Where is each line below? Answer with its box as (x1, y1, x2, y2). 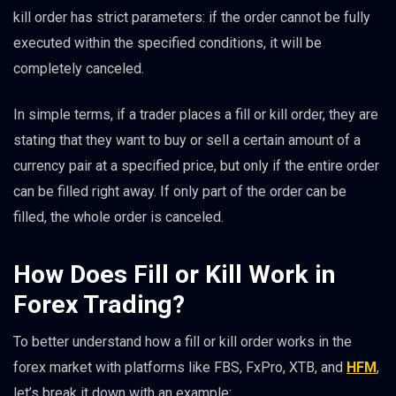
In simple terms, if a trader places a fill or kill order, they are (13, 106, 378, 124)
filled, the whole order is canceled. (13, 209, 224, 226)
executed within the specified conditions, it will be (13, 34, 322, 52)
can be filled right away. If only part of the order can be (13, 183, 346, 201)
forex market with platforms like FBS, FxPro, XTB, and (13, 358, 346, 376)
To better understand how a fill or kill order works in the (13, 332, 352, 350)
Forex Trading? (13, 289, 185, 319)
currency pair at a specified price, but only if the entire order (13, 157, 379, 175)
